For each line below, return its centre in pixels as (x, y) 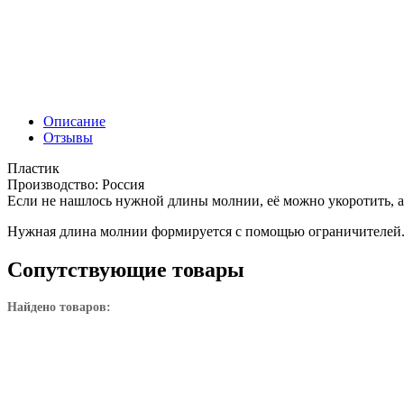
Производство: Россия (76, 184)
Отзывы (68, 138)
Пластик (33, 168)
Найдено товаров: (59, 307)
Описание (74, 121)
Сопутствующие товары (126, 269)
